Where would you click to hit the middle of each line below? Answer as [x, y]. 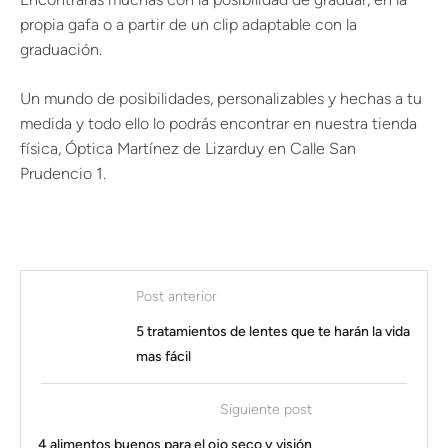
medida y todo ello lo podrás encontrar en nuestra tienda [218, 123]
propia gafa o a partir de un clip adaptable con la [188, 24]
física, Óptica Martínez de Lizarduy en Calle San [188, 148]
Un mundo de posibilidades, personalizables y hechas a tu [221, 98]
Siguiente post [266, 409]
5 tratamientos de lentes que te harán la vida [273, 331]
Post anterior [176, 296]
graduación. [61, 49]
